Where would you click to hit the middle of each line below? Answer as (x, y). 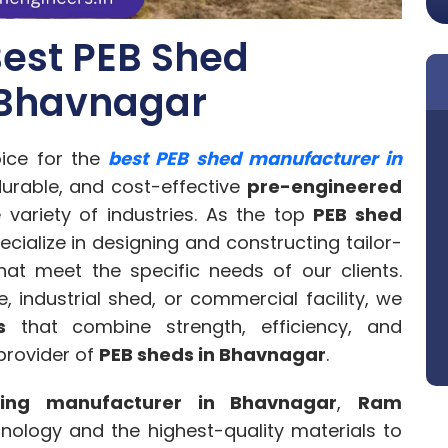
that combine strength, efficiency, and (203, 327)
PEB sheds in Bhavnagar (212, 355)
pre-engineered (324, 187)
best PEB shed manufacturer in (255, 159)
